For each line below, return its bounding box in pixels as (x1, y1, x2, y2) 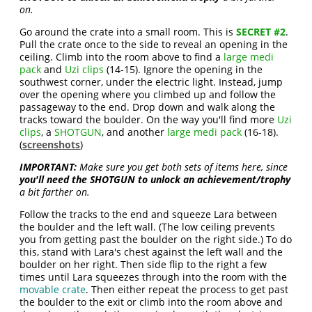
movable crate (19, 283, 86, 296)
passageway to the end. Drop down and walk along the (19, 100, 276, 114)
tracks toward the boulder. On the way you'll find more (19, 113, 278, 126)
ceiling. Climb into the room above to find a (19, 50, 224, 63)
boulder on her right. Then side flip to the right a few (19, 258, 267, 271)
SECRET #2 (236, 25, 286, 38)
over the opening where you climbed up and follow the (19, 88, 276, 101)
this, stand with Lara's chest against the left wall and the (19, 245, 283, 258)
